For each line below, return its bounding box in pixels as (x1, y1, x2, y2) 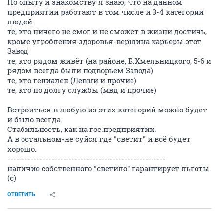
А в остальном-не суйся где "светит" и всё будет (7, 134, 191, 144)
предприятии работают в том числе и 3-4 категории (7, 7, 204, 17)
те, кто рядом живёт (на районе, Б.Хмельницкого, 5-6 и (7, 56, 211, 66)
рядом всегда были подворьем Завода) (7, 66, 153, 75)
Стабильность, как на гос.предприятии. (7, 124, 156, 134)
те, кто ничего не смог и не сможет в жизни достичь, (7, 26, 207, 36)
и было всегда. (7, 114, 63, 124)
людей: (7, 17, 34, 26)
